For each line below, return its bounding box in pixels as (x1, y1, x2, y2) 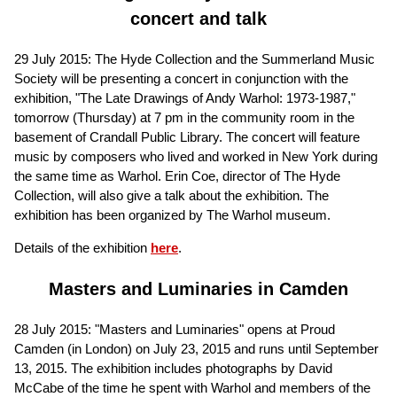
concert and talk (130, 9, 267, 28)
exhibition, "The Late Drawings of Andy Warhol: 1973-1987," (14, 90, 355, 105)
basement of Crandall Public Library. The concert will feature (14, 129, 360, 144)
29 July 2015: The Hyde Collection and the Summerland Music (14, 51, 375, 66)
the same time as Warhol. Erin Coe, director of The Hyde (14, 168, 340, 183)
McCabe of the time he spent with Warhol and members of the (14, 380, 370, 395)
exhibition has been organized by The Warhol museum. (14, 207, 331, 222)
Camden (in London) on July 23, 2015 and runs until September (14, 341, 378, 356)
